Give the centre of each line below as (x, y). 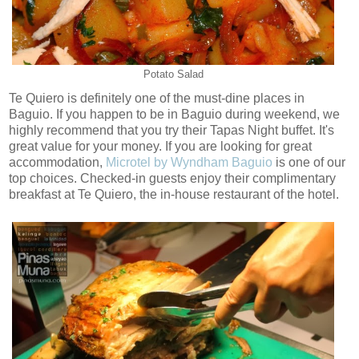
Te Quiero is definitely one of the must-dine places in (157, 99)
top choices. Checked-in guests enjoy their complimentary (172, 179)
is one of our (309, 163)
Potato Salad (173, 75)
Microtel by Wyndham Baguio (189, 163)
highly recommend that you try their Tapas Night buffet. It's (171, 131)
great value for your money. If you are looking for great (160, 147)
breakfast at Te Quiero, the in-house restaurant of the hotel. (174, 195)
